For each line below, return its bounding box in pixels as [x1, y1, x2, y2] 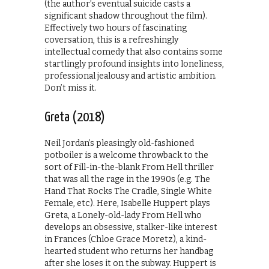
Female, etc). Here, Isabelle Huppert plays [44, 198, 210, 209]
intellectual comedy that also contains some [44, 47, 223, 58]
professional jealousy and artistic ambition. [44, 71, 217, 82]
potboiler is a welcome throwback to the [44, 150, 208, 161]
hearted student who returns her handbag [44, 246, 213, 257]
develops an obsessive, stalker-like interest [44, 222, 217, 233]
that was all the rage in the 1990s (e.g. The [44, 174, 210, 185]
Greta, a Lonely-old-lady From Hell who [44, 210, 202, 221]
